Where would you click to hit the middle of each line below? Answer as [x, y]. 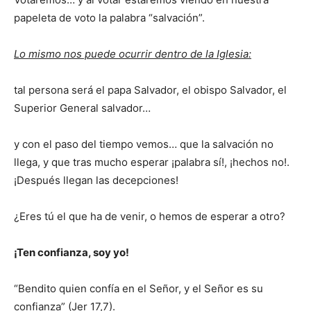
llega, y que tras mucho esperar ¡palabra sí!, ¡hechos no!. [152, 162]
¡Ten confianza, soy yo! [72, 252]
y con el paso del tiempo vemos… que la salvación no [144, 144]
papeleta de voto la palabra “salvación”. [109, 17]
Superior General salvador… [82, 108]
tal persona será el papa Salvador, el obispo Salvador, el [150, 90]
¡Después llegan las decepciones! [96, 180]
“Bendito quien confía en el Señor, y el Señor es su [138, 288]
